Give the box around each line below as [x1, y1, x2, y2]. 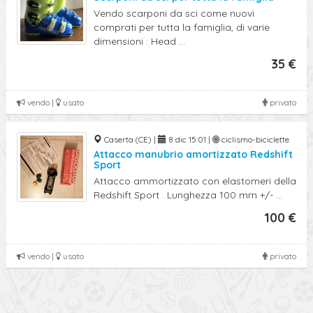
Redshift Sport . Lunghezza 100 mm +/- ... [94, 189, 282, 201]
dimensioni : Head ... [94, 35, 185, 48]
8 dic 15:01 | [166, 134, 212, 145]
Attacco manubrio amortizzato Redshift [94, 148, 293, 161]
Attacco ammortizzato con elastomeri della [94, 175, 296, 187]
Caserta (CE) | [102, 134, 158, 145]
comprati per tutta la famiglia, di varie [94, 21, 270, 34]
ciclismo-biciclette [219, 134, 289, 145]
